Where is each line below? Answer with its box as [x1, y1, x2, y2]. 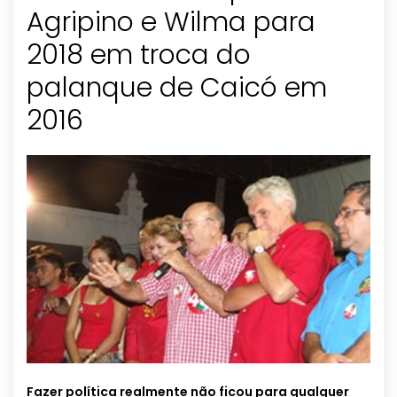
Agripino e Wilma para [27, 4, 315, 42]
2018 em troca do [27, 36, 251, 74]
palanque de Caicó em [27, 69, 327, 107]
